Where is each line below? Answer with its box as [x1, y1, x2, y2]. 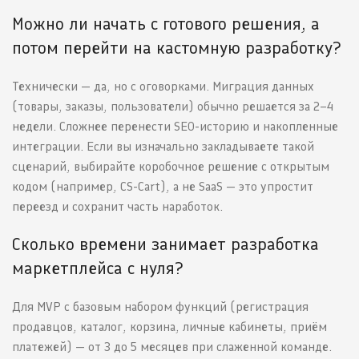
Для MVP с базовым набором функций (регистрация [12, 299, 309, 315]
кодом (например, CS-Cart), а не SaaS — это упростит [12, 179, 313, 195]
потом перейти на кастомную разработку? [12, 37, 341, 59]
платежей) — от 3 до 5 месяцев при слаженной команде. [12, 339, 332, 355]
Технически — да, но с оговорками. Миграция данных [12, 79, 314, 95]
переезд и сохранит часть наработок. [12, 199, 223, 215]
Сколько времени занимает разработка [12, 233, 319, 256]
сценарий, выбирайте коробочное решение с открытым [12, 159, 329, 175]
